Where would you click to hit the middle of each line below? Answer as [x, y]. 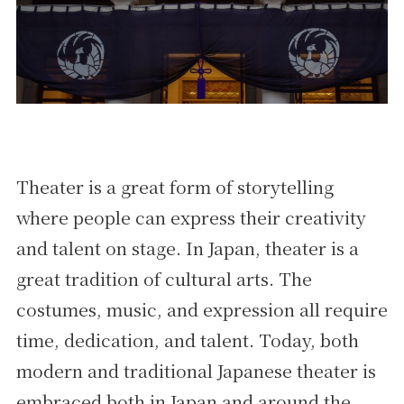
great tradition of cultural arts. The [164, 278]
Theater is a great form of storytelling [174, 186]
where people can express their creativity [191, 217]
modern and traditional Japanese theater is [196, 370]
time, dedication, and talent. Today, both [187, 340]
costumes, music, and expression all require [202, 309]
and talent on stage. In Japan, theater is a [187, 248]
